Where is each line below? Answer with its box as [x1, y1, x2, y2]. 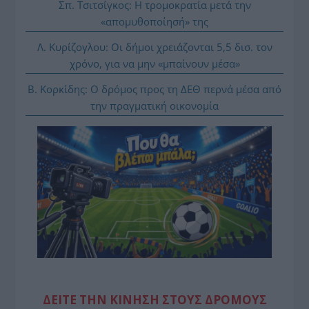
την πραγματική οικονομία [90, 98, 219, 112]
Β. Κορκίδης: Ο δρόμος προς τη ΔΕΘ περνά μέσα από [28, 81, 281, 96]
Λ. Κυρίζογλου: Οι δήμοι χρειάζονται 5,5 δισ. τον [37, 39, 272, 54]
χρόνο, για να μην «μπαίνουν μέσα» [69, 56, 240, 70]
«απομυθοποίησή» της [101, 14, 208, 28]
